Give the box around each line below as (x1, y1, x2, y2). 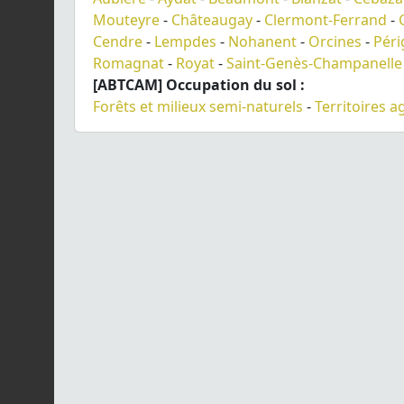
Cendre (93, 31, 142, 51)
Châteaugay (171, 9, 252, 30)
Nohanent (228, 31, 297, 51)
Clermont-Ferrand (264, 9, 387, 30)
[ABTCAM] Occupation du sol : (93, 74, 305, 95)
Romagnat (93, 52, 164, 73)
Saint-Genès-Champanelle (226, 52, 402, 73)
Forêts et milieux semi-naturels (93, 96, 303, 116)
